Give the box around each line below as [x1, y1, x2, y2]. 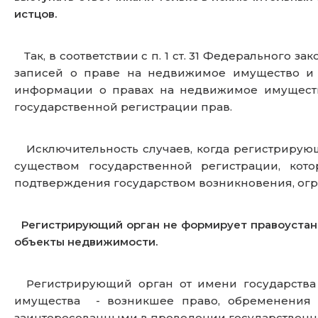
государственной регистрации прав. [14, 100, 241, 114]
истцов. [14, 7, 57, 21]
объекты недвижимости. [14, 235, 158, 249]
